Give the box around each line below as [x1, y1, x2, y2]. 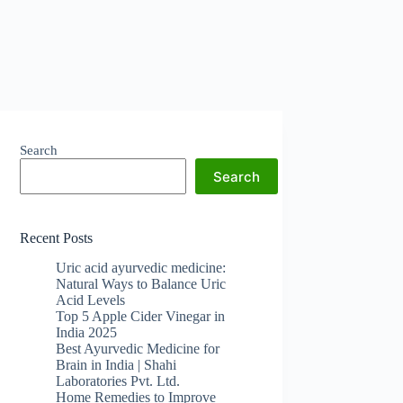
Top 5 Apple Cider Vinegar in [56, 308, 226, 324]
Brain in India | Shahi [56, 356, 177, 372]
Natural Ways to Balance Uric [56, 275, 227, 291]
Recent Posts [20, 230, 94, 246]
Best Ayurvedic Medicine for [56, 340, 220, 356]
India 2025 [56, 324, 118, 340]
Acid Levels [56, 291, 126, 308]
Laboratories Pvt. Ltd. [56, 372, 181, 389]
